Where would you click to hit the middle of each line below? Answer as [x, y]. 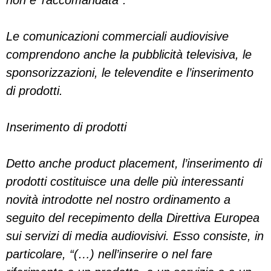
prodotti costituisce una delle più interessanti [125, 181]
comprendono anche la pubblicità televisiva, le [129, 54]
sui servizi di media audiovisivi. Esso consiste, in [135, 236]
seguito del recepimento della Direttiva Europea [133, 218]
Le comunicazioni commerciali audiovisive [117, 36]
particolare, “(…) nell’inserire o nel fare [109, 254]
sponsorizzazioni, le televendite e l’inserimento [130, 73]
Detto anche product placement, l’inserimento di [134, 163]
